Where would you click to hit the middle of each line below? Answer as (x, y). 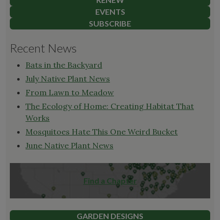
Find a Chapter (110, 181)
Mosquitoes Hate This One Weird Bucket (102, 131)
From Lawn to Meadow (70, 92)
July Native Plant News (68, 78)
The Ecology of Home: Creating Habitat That (110, 106)
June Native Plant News (69, 145)
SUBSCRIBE (110, 23)
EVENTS (110, 11)
